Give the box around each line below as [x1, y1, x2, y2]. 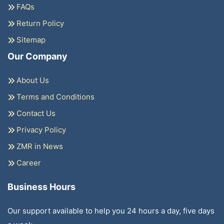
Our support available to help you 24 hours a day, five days [7, 205, 214, 215]
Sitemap [14, 34, 45, 44]
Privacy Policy [14, 124, 66, 134]
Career [14, 157, 41, 167]
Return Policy [14, 18, 64, 28]
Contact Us [14, 108, 55, 118]
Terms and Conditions [14, 91, 94, 101]
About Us [14, 75, 49, 85]
